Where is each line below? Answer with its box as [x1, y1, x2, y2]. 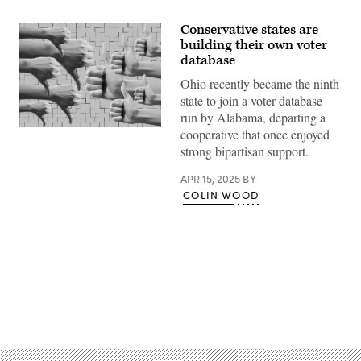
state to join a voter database [180, 92, 322, 109]
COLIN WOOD [183, 188, 259, 202]
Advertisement [179, 293, 253, 310]
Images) [19, 135, 58, 151]
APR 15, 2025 [180, 172, 243, 186]
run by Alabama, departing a [180, 109, 326, 126]
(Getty [19, 124, 48, 139]
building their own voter [180, 36, 327, 54]
